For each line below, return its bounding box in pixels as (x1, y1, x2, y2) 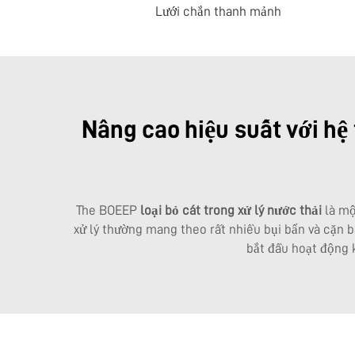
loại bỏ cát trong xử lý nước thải (139, 203, 325, 217)
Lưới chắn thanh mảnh (155, 4, 281, 18)
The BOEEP (75, 203, 140, 217)
